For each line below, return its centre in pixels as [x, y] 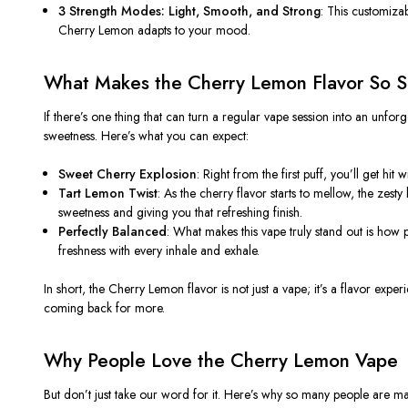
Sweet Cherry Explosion [128, 173]
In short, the [76, 288]
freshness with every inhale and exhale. [159, 250]
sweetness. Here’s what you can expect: [146, 135]
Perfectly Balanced [113, 231]
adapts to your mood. [193, 30]
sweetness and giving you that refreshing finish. [181, 212]
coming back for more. [104, 307]
